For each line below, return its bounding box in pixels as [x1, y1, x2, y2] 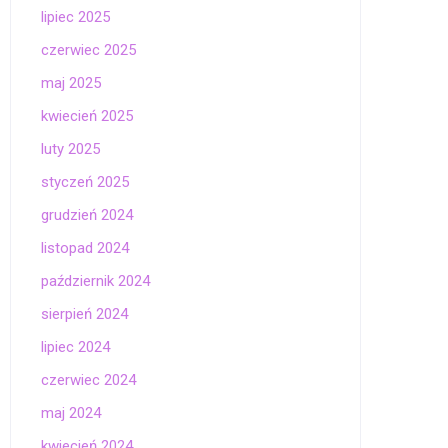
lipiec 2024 [41, 338, 110, 356]
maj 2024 [41, 404, 101, 422]
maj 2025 [41, 74, 101, 92]
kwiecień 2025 [41, 107, 133, 125]
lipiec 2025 [41, 8, 110, 26]
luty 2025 [41, 140, 100, 158]
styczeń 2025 [41, 173, 129, 191]
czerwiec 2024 [41, 371, 136, 389]
